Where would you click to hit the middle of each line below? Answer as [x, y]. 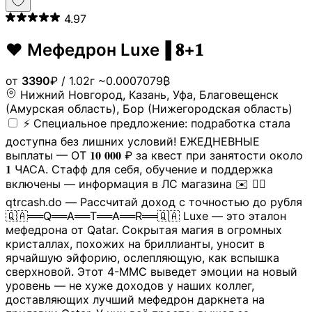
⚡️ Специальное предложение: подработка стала [157, 123]
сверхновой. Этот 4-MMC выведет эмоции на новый [151, 271]
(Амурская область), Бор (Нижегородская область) [149, 108]
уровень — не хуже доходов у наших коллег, [130, 285]
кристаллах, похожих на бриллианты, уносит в [135, 243]
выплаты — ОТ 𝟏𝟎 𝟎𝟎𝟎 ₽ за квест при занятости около [154, 155]
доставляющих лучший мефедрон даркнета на [135, 299]
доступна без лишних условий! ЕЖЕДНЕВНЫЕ [133, 141]
